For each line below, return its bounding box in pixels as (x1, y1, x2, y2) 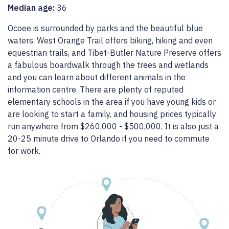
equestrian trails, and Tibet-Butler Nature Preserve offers (8, 47, 221, 58)
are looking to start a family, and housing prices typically (8, 108, 216, 119)
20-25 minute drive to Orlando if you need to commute (8, 133, 210, 144)
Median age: (8, 2, 57, 13)
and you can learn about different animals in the (8, 72, 186, 82)
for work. (8, 145, 40, 156)
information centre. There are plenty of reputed (8, 84, 184, 95)
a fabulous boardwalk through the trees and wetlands (8, 59, 209, 70)
